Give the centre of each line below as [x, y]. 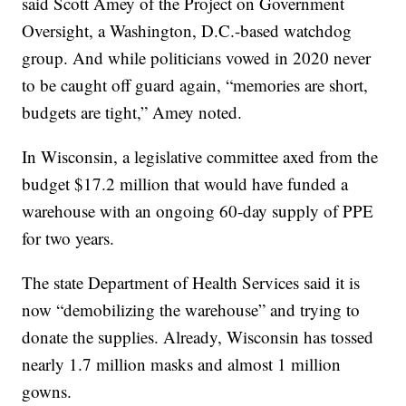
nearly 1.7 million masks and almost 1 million [182, 364]
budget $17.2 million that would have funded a [185, 184]
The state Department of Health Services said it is [191, 283]
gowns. [47, 391]
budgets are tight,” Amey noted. [132, 112]
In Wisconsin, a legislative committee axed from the [200, 157]
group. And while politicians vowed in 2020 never [197, 58]
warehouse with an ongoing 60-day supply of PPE [198, 211]
